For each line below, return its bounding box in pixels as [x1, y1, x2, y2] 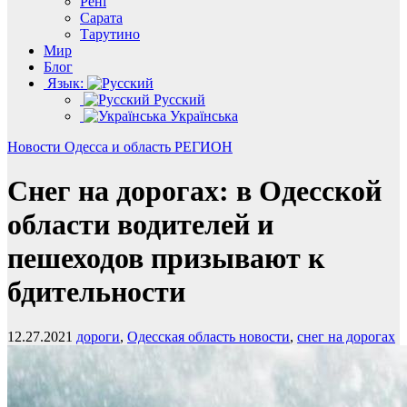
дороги [76, 328, 120, 344]
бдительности [7, 275, 185, 309]
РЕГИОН [174, 139, 233, 154]
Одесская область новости [127, 328, 290, 344]
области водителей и [7, 208, 273, 242]
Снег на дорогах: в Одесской [7, 174, 382, 208]
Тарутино [80, 26, 140, 42]
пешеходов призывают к [7, 242, 324, 275]
